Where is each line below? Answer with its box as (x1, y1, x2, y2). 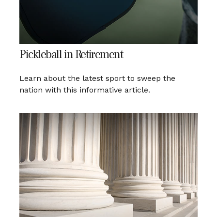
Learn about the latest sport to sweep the (19, 74, 175, 83)
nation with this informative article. (19, 85, 150, 95)
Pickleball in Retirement (19, 47, 123, 62)
